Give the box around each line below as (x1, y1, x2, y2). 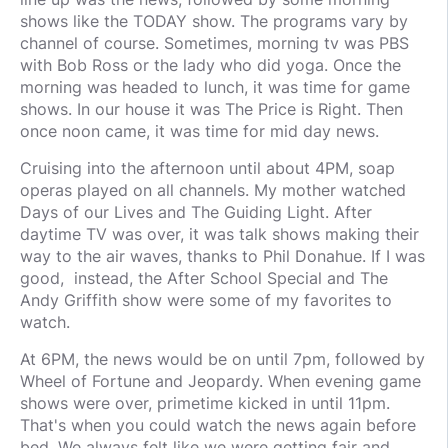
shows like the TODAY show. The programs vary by (20, 11, 408, 32)
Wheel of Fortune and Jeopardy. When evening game (20, 371, 421, 392)
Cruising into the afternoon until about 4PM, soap (20, 158, 395, 179)
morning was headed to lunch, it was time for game (20, 77, 410, 98)
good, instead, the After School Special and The (20, 268, 388, 289)
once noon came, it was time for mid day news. (20, 121, 379, 142)
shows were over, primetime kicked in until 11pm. (20, 393, 390, 414)
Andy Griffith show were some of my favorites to (20, 290, 392, 311)
